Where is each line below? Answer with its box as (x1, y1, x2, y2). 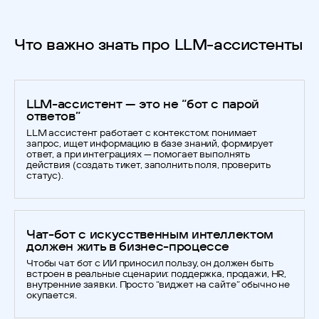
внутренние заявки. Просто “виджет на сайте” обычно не (26, 278, 291, 290)
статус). (26, 169, 63, 181)
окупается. (26, 289, 77, 300)
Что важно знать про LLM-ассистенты (14, 35, 303, 53)
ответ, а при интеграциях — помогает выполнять (26, 148, 251, 159)
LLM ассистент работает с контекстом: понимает (26, 127, 258, 138)
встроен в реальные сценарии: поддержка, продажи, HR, (26, 268, 287, 279)
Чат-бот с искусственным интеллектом (26, 226, 274, 241)
